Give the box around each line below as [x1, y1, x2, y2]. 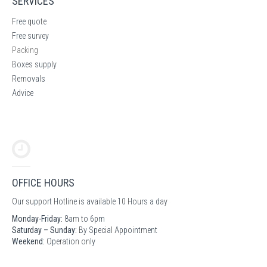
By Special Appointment [77, 225, 157, 235]
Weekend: [12, 236, 45, 246]
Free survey [12, 30, 49, 41]
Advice [12, 88, 33, 98]
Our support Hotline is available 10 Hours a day [12, 196, 167, 206]
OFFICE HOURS [12, 176, 74, 189]
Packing [12, 45, 38, 55]
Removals [12, 73, 45, 83]
